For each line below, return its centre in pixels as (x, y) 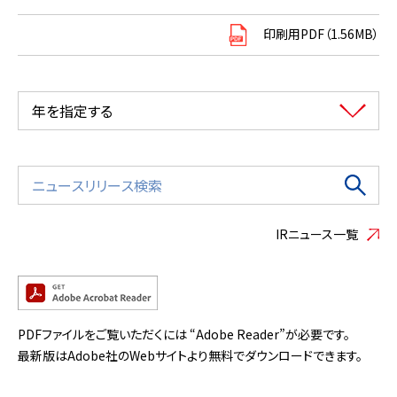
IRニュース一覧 (317, 234)
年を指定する (72, 110)
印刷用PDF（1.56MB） (321, 33)
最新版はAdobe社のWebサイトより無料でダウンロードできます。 (190, 355)
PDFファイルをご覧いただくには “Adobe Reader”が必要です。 (184, 334)
